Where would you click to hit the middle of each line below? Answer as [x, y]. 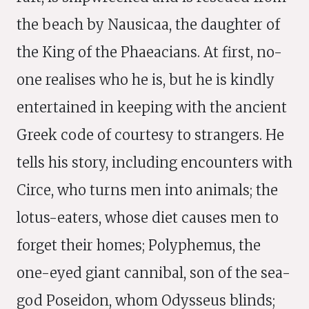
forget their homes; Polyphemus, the [139, 245]
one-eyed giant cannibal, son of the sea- [153, 273]
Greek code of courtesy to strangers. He [150, 135]
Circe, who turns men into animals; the [147, 190]
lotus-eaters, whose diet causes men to [148, 218]
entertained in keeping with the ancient [152, 107]
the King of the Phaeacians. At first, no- [149, 52]
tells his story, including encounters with [154, 162]
